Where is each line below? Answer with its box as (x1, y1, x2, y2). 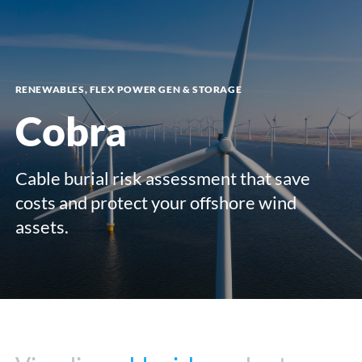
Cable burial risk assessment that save (15, 166, 310, 189)
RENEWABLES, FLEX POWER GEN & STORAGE (15, 83, 242, 95)
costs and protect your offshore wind (15, 191, 297, 213)
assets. (15, 215, 69, 238)
